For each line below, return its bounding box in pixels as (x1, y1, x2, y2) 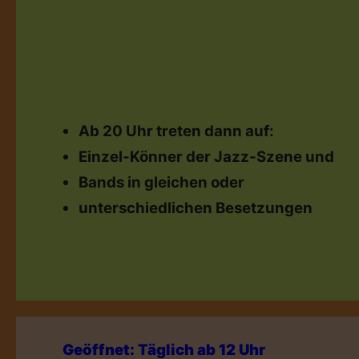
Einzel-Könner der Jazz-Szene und (78, 147, 334, 166)
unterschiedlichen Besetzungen (78, 199, 313, 217)
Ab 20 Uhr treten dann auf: (78, 122, 274, 140)
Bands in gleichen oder (78, 173, 244, 192)
